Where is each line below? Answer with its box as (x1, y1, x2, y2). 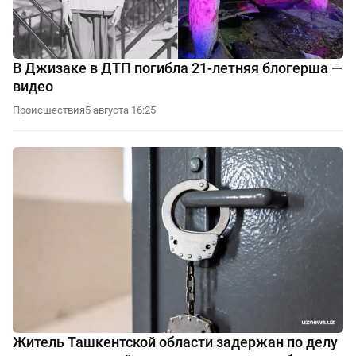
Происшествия (13, 104, 85, 117)
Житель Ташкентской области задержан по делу (13, 333, 338, 350)
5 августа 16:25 (85, 104, 156, 117)
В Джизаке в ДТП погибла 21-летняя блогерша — (13, 60, 342, 77)
